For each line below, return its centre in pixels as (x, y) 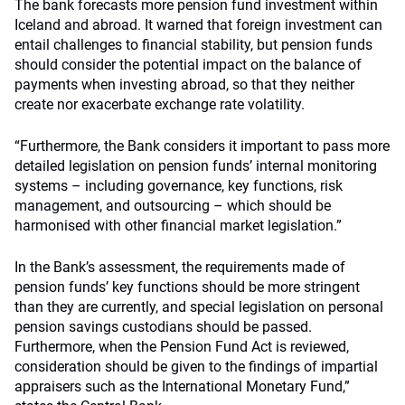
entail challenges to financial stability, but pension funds (193, 45)
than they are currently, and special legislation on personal (199, 307)
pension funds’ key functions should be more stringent (187, 287)
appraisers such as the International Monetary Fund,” (182, 386)
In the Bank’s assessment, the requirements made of (180, 267)
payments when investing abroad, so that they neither (184, 85)
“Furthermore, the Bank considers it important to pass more (202, 146)
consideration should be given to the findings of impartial (196, 367)
